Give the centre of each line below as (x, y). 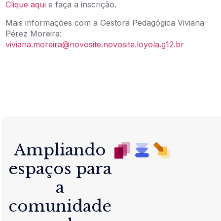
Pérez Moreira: (34, 33)
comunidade (60, 206)
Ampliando (60, 150)
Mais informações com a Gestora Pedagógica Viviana (105, 22)
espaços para (60, 169)
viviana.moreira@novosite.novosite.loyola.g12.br (95, 44)
